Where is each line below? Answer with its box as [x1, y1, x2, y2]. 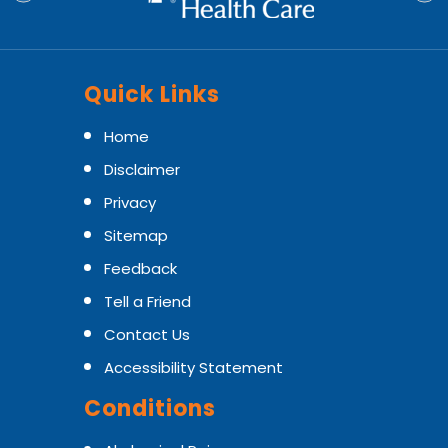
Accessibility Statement [104, 357, 283, 378]
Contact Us [104, 324, 190, 345]
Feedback [104, 258, 177, 279]
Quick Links [84, 79, 220, 110]
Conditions [84, 393, 216, 424]
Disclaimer [104, 159, 180, 180]
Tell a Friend [104, 291, 191, 312]
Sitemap [104, 225, 168, 246]
